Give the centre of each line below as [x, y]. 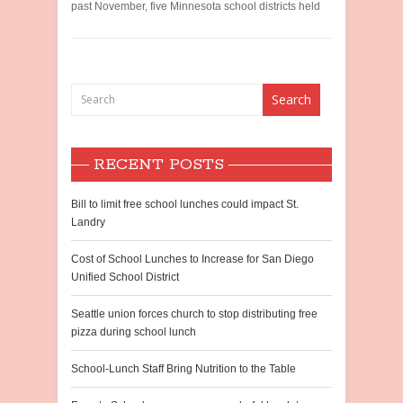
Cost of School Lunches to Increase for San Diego [193, 259]
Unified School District [125, 277]
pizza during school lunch [134, 332]
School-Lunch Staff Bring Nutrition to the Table [184, 369]
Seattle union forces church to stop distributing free [194, 314]
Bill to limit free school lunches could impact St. [185, 204]
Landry [88, 222]
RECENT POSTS [159, 165]
